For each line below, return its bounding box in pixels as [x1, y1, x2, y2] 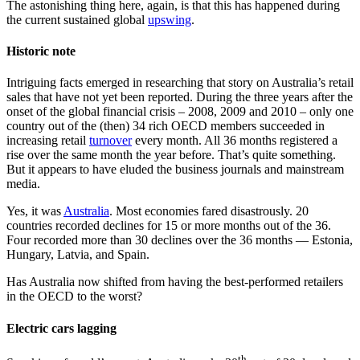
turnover [89, 133, 132, 148]
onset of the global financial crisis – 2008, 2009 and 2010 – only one [6, 104, 354, 119]
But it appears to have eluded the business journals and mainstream [6, 162, 344, 177]
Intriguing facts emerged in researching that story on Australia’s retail [6, 76, 354, 90]
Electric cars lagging [6, 321, 117, 335]
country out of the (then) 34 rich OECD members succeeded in [6, 119, 325, 133]
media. [6, 177, 40, 191]
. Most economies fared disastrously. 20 [109, 204, 309, 219]
